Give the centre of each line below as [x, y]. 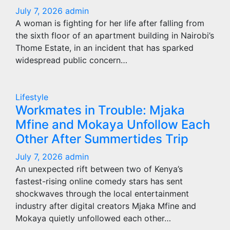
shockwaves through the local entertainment [102, 194]
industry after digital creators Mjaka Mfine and [106, 206]
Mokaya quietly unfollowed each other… [93, 218]
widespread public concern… [71, 60]
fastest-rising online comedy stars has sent [99, 181]
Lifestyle [32, 97]
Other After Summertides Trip [102, 139]
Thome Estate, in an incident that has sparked [104, 48]
